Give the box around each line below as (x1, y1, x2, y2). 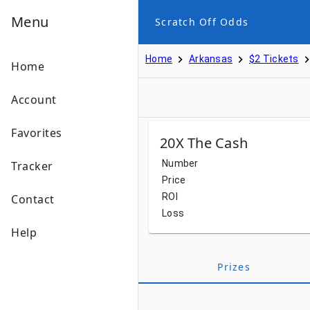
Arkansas (189, 53, 232, 64)
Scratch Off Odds (155, 15, 248, 28)
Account (11, 92, 57, 107)
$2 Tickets (249, 53, 299, 64)
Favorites (11, 125, 62, 140)
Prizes (217, 260, 250, 273)
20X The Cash (160, 134, 248, 152)
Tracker (11, 158, 53, 174)
